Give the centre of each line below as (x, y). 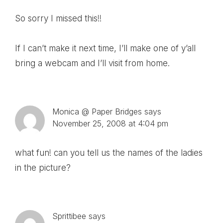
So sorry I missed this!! (58, 18)
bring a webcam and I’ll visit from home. (92, 63)
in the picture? (43, 167)
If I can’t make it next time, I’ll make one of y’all (105, 48)
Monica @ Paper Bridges (97, 111)
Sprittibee (69, 216)
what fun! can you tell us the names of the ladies (109, 153)
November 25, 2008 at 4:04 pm (110, 123)
